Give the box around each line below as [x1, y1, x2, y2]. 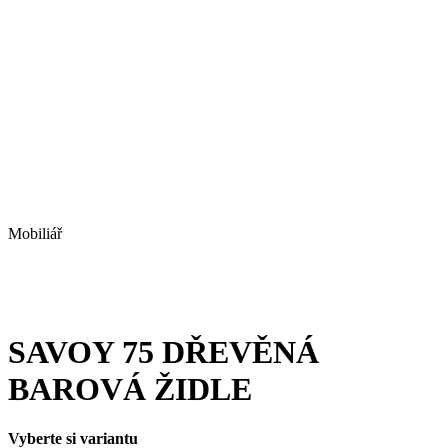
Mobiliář [8, 225, 62, 242]
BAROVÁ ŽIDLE [8, 371, 252, 408]
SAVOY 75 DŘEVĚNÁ [8, 334, 319, 371]
